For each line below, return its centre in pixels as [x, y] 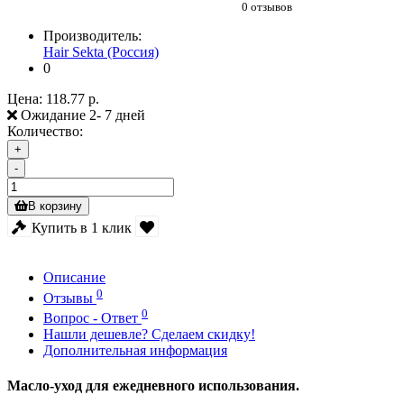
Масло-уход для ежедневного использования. [153, 386]
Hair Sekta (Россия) [101, 52]
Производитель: [92, 36]
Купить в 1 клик [81, 227]
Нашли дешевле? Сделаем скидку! [149, 334]
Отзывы [70, 298]
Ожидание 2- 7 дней [81, 115]
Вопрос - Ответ [92, 317]
